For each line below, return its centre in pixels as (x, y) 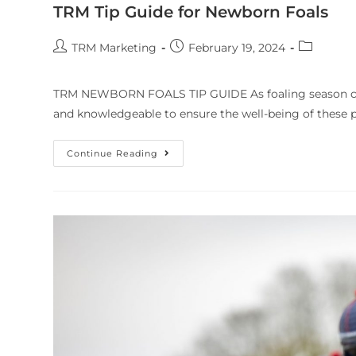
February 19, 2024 (237, 48)
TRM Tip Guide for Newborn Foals (191, 12)
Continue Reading (113, 154)
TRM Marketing (114, 48)
